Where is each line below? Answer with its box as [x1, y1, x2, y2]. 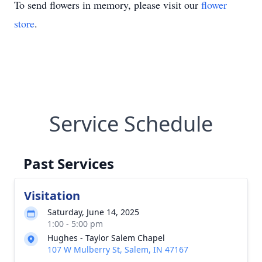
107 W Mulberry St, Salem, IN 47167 [47, 244, 188, 255]
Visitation [24, 188, 80, 204]
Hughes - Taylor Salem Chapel [47, 232, 165, 243]
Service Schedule [49, 109, 213, 138]
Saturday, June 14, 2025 [47, 206, 139, 218]
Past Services [23, 154, 114, 173]
